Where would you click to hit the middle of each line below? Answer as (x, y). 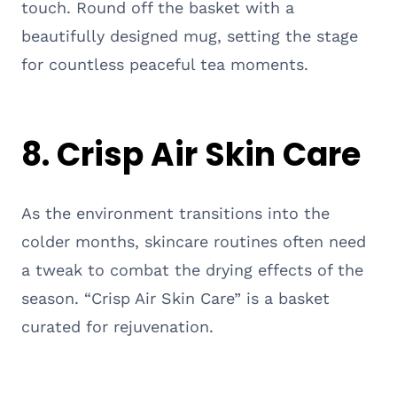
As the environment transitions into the (175, 213)
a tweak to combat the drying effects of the (192, 269)
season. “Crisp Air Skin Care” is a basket (175, 298)
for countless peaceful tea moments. (165, 64)
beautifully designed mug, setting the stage (190, 35)
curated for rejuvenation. (117, 326)
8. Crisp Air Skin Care (191, 154)
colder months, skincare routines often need (194, 241)
